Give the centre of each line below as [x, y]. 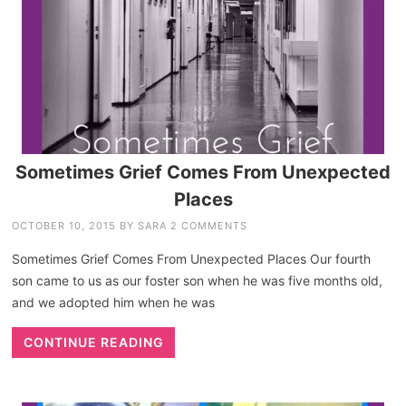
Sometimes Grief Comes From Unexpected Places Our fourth [192, 258]
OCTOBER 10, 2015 [64, 225]
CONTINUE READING [93, 342]
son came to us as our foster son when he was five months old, [198, 280]
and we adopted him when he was [114, 302]
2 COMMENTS [209, 225]
